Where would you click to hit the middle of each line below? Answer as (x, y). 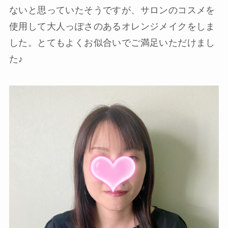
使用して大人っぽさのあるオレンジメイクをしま (112, 26)
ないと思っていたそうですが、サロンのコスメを (112, 10)
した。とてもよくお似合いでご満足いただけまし (112, 42)
